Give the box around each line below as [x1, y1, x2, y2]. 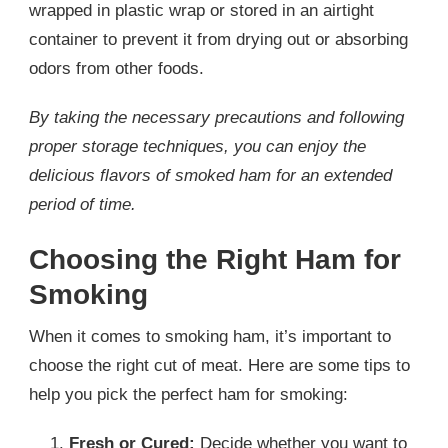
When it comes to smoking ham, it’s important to [29, 327, 391, 347]
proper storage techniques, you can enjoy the [29, 136, 366, 156]
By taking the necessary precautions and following [29, 107, 404, 127]
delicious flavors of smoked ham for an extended [29, 165, 392, 185]
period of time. [29, 194, 136, 214]
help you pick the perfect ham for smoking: [29, 385, 348, 405]
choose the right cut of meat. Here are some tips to [29, 356, 410, 376]
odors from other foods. [29, 58, 204, 78]
